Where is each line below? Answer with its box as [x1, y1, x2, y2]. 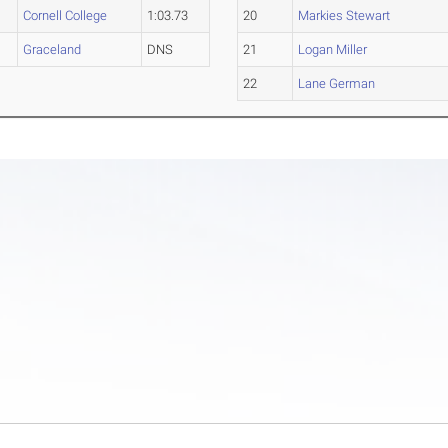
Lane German [298, 76, 376, 91]
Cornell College [23, 8, 108, 23]
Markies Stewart [298, 8, 391, 23]
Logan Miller [298, 42, 368, 57]
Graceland [23, 42, 82, 57]
